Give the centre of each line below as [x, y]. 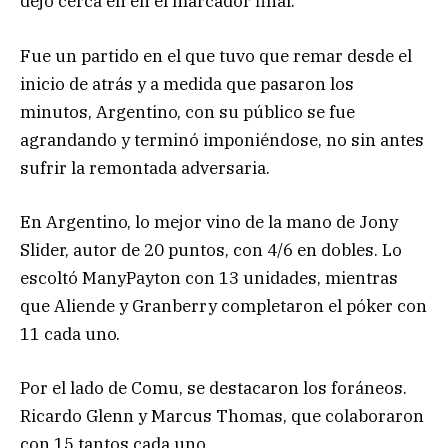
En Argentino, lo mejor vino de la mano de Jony [209, 221]
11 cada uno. [70, 333]
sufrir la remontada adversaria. [145, 167]
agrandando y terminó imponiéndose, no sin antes [222, 139]
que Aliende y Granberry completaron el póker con [223, 305]
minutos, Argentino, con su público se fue [187, 111]
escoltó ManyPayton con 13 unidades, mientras [209, 277]
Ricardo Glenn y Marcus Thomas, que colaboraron [222, 415]
